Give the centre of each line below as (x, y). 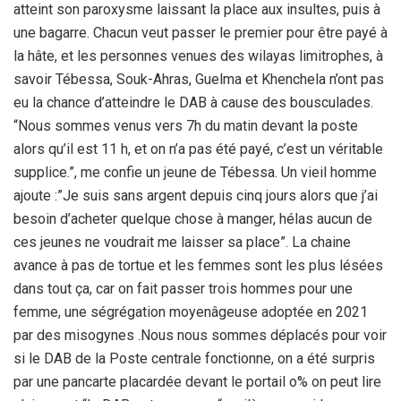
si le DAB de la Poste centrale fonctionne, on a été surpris (194, 358)
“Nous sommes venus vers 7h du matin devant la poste (186, 125)
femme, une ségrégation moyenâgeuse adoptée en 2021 (191, 311)
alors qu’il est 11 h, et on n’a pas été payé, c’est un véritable (198, 149)
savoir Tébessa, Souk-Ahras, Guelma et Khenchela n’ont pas (199, 79)
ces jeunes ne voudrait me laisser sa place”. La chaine (182, 242)
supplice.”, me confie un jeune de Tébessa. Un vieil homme (195, 172)
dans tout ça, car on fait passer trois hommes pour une (183, 288)
